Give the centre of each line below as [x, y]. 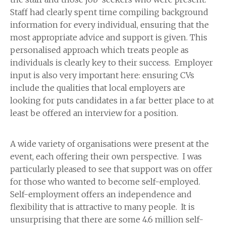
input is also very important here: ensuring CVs [102, 75]
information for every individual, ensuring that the [109, 25]
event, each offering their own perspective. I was [106, 157]
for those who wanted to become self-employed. [106, 182]
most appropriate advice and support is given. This [109, 38]
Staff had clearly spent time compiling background [109, 12]
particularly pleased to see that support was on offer [111, 169]
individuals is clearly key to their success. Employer [111, 63]
